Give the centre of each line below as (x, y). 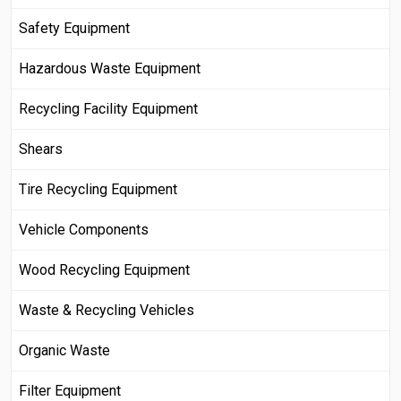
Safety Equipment (74, 29)
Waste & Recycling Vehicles (107, 311)
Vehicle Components (84, 230)
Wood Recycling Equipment (104, 270)
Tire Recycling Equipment (98, 190)
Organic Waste (64, 351)
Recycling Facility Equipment (108, 109)
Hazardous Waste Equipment (110, 69)
